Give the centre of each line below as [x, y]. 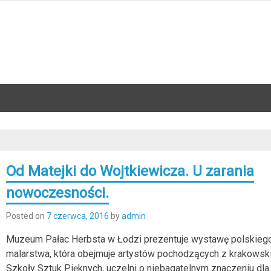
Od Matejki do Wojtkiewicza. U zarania [130, 171]
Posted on [27, 216]
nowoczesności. [58, 193]
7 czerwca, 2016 [78, 216]
